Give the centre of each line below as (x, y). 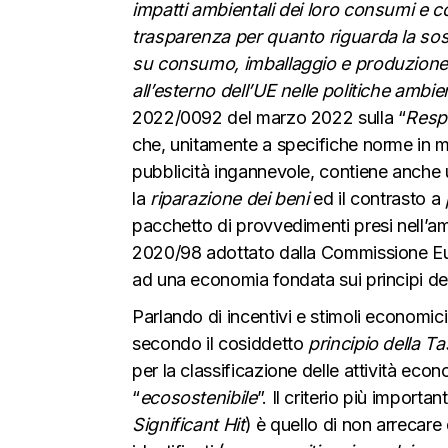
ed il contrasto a (376, 198)
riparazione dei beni (229, 198)
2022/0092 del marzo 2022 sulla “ (269, 117)
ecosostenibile (198, 397)
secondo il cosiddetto (220, 343)
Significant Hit (188, 424)
